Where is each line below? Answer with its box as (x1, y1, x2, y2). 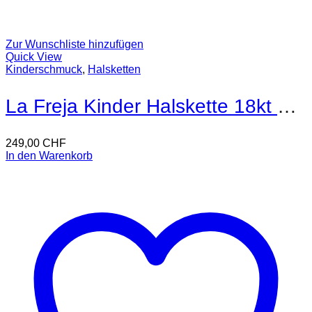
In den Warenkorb (6, 149, 93, 162)
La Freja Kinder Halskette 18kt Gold (277, 95, 297, 117)
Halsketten (88, 63, 141, 75)
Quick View (6, 50, 62, 63)
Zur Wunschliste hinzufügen (6, 38, 143, 50)
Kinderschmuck (6, 63, 82, 75)
